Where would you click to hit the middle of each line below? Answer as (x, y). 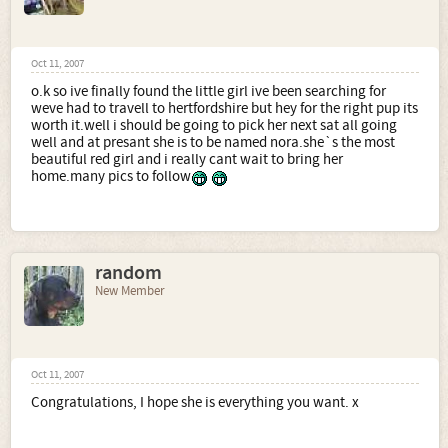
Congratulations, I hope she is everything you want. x (195, 402)
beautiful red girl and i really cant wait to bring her (187, 159)
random (128, 272)
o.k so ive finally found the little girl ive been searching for (208, 91)
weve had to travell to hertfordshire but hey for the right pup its (224, 108)
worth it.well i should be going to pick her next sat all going (214, 125)
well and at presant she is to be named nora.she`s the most (213, 142)
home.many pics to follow (111, 176)
